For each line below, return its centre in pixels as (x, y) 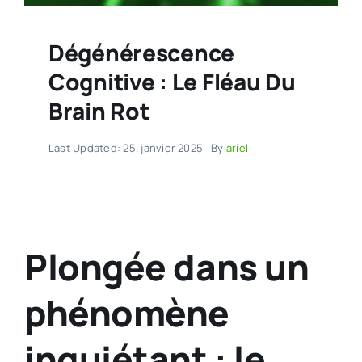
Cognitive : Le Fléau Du (172, 82)
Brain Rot (99, 111)
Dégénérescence (141, 53)
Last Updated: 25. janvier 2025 (126, 148)
